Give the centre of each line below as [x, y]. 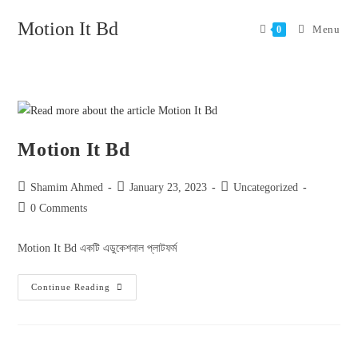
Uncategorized [266, 188]
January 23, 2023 [169, 188]
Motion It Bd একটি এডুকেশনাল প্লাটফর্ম [97, 249]
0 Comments [59, 209]
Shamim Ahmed [67, 188]
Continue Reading [71, 287]
